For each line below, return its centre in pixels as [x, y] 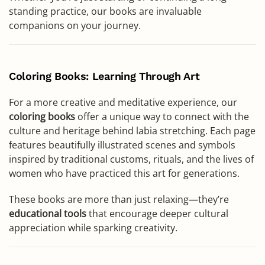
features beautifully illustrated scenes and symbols [122, 145]
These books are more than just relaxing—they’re [119, 199]
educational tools [48, 214]
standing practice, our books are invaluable [105, 11]
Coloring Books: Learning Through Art [104, 76]
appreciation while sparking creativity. [93, 228]
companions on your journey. [75, 25]
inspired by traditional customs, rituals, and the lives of [131, 159]
